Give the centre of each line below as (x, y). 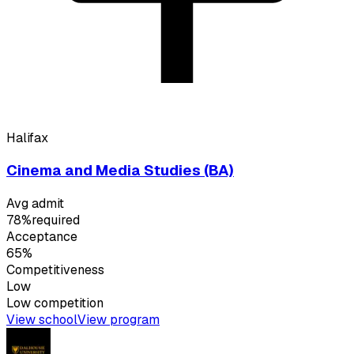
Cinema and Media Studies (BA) (120, 171)
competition (67, 303)
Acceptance (42, 237)
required (56, 220)
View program (119, 320)
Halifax (27, 137)
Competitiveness (55, 270)
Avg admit (35, 204)
